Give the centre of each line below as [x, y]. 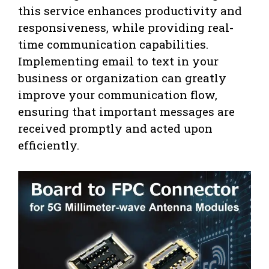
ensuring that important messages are [126, 112]
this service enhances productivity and [130, 11]
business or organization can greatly [122, 78]
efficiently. [49, 145]
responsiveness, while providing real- [126, 28]
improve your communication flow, [118, 95]
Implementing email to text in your [118, 61]
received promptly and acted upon [115, 128]
